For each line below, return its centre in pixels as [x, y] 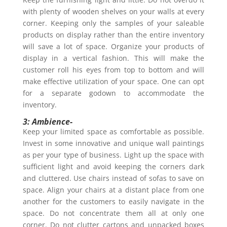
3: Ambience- [49, 121]
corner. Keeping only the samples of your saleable [113, 23]
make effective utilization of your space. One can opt [113, 81]
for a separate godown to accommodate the [113, 93]
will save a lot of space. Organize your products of [113, 46]
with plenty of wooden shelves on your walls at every [113, 11]
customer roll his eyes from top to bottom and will [113, 69]
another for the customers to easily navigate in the [113, 201]
